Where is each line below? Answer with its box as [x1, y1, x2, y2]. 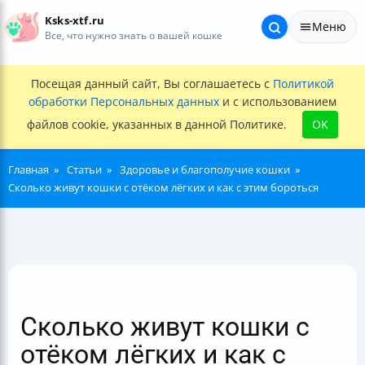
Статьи [67, 162, 102, 177]
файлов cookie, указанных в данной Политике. [27, 117, 290, 132]
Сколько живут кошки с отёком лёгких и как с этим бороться [8, 180, 319, 195]
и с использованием [219, 94, 336, 109]
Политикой [273, 76, 334, 91]
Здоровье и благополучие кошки [120, 162, 290, 177]
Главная [8, 162, 49, 177]
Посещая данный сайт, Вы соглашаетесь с [31, 76, 273, 91]
